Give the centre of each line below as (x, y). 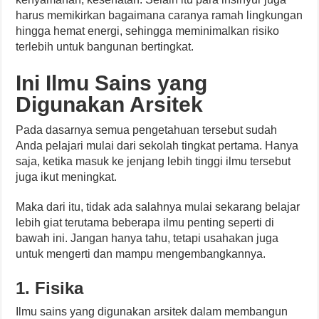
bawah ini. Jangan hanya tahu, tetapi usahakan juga (147, 239)
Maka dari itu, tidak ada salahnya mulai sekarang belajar (158, 207)
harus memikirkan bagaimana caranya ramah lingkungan (159, 16)
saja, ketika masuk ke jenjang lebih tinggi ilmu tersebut (153, 162)
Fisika (59, 288)
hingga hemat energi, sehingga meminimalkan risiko (148, 31)
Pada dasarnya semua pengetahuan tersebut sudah (147, 130)
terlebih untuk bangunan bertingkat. (105, 47)
